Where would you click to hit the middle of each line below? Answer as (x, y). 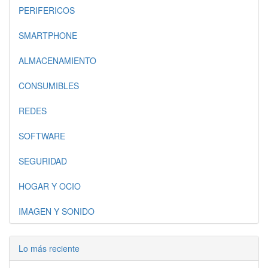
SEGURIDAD (43, 161)
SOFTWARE (42, 136)
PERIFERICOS (47, 10)
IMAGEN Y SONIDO (57, 211)
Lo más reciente (49, 248)
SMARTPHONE (48, 35)
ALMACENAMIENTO (57, 60)
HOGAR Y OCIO (50, 186)
